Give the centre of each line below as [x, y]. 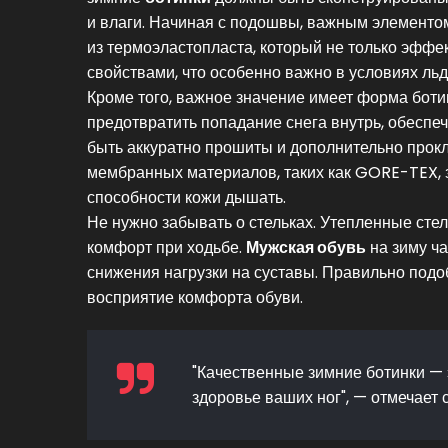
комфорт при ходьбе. [166, 247]
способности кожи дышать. [186, 197]
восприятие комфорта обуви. [195, 297]
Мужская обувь [306, 247]
